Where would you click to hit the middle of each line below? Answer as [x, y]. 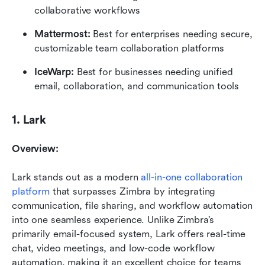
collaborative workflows [88, 10]
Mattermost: [64, 34]
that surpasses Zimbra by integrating [132, 191]
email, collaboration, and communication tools [137, 86]
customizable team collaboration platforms [129, 48]
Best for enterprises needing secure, [173, 34]
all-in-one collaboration [192, 177]
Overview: [35, 148]
